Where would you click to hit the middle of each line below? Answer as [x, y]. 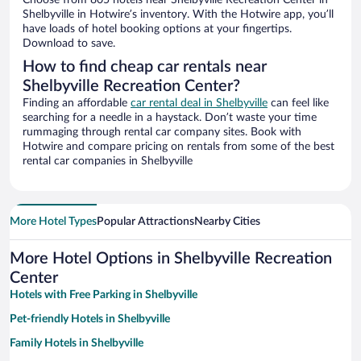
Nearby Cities [227, 222]
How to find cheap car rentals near [145, 67]
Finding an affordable [77, 104]
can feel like [298, 104]
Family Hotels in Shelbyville [77, 344]
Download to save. [69, 44]
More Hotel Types [53, 222]
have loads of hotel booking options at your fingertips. [157, 29]
